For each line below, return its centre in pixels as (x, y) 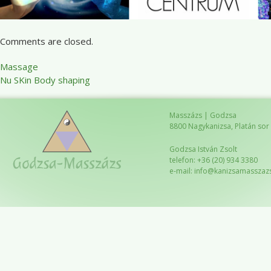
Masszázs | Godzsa (203, 115)
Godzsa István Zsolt (203, 149)
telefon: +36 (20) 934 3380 (214, 160)
